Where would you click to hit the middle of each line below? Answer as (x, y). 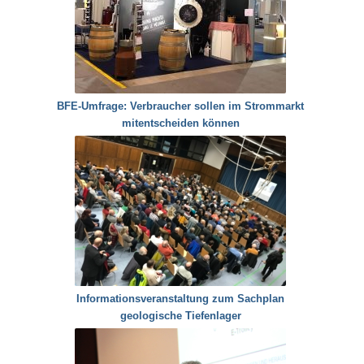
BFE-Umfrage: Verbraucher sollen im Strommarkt (181, 106)
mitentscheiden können (180, 123)
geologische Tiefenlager (180, 316)
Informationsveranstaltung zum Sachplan (181, 299)
